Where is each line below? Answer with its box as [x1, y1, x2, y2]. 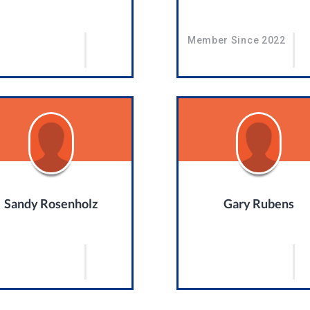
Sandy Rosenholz [4, 195, 98, 211]
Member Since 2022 [187, 34, 286, 46]
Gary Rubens [224, 195, 295, 211]
